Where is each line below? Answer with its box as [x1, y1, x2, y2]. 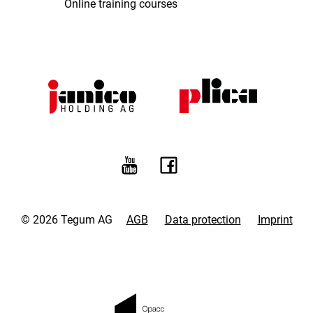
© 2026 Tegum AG [20, 213, 112, 227]
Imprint [257, 213, 293, 227]
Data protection [164, 213, 241, 227]
